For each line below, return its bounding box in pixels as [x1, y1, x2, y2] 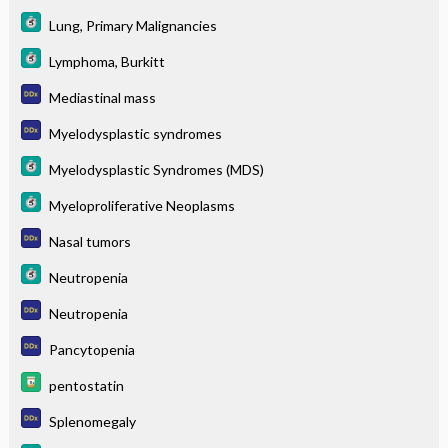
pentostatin [48, 376, 124, 394]
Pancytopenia [48, 340, 135, 358]
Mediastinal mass [48, 88, 156, 106]
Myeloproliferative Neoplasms [48, 196, 235, 214]
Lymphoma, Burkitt [48, 52, 165, 70]
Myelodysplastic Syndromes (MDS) [48, 160, 264, 178]
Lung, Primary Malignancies [48, 16, 217, 34]
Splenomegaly [48, 412, 136, 430]
